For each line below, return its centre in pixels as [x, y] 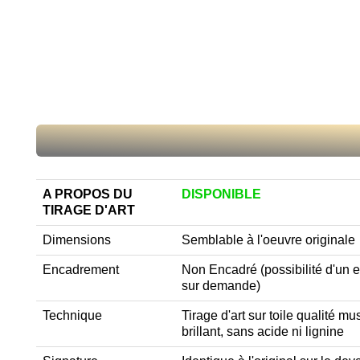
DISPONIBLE [221, 194]
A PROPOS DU [88, 194]
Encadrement [81, 270]
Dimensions [77, 240]
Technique [72, 316]
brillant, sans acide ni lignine [263, 332]
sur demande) [223, 286]
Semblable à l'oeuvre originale [268, 240]
